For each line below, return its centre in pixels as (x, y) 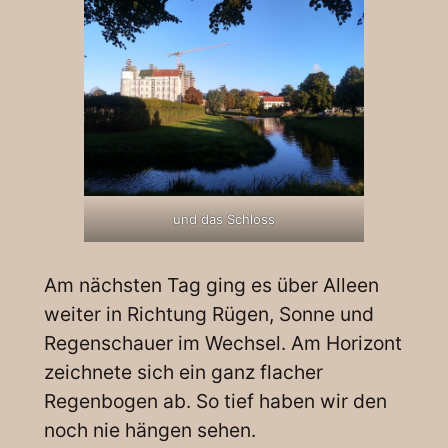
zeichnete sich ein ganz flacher (183, 371)
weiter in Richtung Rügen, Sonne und (208, 313)
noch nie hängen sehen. (149, 429)
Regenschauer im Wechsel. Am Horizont (222, 342)
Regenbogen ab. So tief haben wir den (215, 400)
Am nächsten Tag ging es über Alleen (211, 284)
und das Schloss (224, 218)
